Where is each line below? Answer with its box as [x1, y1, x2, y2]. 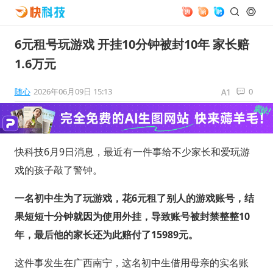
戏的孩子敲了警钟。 [14, 163, 102, 177]
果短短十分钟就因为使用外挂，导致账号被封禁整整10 [14, 209, 250, 223]
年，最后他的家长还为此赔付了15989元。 [14, 227, 198, 241]
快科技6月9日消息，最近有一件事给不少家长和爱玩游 [14, 144, 250, 158]
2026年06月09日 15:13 [33, 86, 112, 97]
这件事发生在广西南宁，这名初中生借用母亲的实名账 [14, 255, 249, 269]
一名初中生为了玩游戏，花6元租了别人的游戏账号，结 [14, 191, 254, 205]
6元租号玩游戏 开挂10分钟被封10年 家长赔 [14, 36, 249, 52]
